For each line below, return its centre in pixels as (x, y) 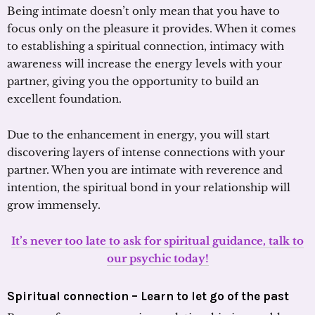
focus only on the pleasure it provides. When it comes (152, 28)
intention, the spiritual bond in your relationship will (149, 187)
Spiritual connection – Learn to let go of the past (148, 296)
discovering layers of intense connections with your (146, 152)
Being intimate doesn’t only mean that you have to (143, 11)
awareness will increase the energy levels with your (144, 63)
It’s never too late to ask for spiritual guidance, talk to (157, 240)
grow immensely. (54, 205)
